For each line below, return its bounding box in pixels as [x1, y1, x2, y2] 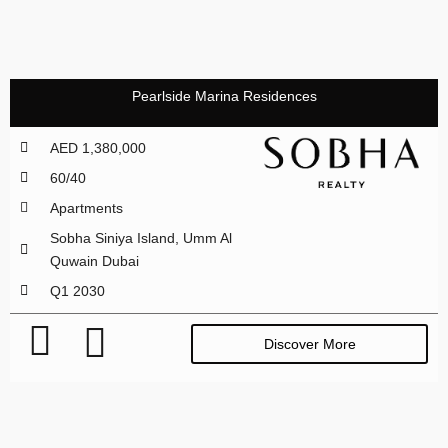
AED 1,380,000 [49, 139, 146, 156]
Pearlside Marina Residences [131, 87, 317, 104]
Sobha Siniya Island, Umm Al [49, 229, 232, 246]
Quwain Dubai [49, 252, 139, 269]
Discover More [263, 335, 356, 352]
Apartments [49, 199, 123, 216]
